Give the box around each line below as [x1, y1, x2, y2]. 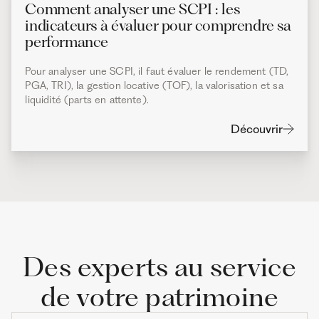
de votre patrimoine [41, 281, 278, 313]
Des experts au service [23, 251, 296, 283]
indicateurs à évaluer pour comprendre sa [25, 16, 291, 34]
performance [25, 32, 109, 51]
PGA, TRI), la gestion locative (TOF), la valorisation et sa [25, 78, 283, 92]
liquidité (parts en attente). [25, 93, 149, 106]
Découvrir [230, 121, 283, 136]
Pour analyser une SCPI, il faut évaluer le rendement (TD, [25, 64, 289, 78]
